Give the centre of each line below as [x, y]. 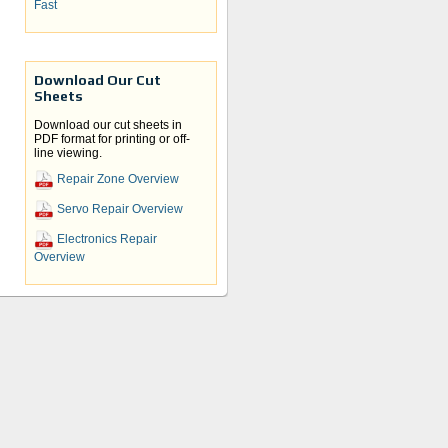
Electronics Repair [105, 239]
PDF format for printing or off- [112, 139]
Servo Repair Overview [118, 209]
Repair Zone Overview [116, 179]
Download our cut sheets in [108, 125]
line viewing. [68, 153]
